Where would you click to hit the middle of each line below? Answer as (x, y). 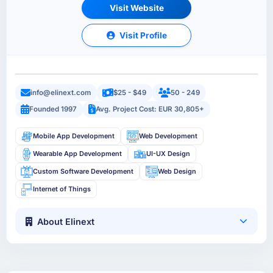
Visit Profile (142, 35)
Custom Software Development (83, 172)
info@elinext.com (61, 92)
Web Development (168, 136)
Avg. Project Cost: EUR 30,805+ (150, 109)
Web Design (177, 172)
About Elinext (66, 221)
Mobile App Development (74, 136)
